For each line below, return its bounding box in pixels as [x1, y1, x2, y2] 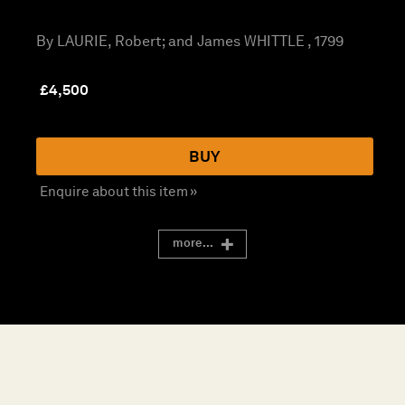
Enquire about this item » [40, 183, 197, 201]
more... [173, 236, 214, 250]
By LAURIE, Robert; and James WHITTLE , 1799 [36, 33, 344, 51]
